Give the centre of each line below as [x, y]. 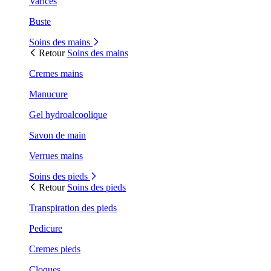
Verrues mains [56, 155]
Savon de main [57, 135]
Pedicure [46, 228]
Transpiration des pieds [73, 207]
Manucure [48, 94]
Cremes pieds [55, 249]
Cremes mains [56, 73]
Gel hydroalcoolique [68, 114]
